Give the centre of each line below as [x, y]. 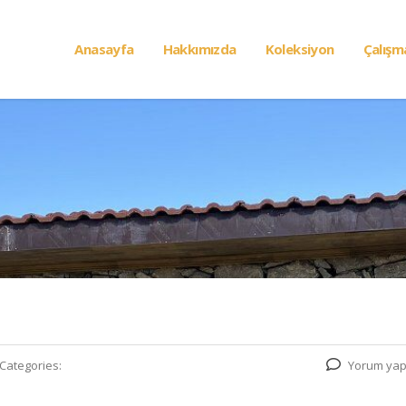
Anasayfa [104, 49]
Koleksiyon [300, 49]
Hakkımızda [199, 49]
